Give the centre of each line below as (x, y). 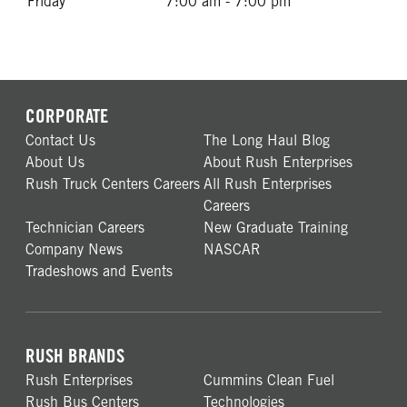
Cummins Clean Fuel (269, 380)
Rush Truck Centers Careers (113, 184)
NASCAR (232, 249)
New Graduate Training (276, 227)
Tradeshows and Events (99, 271)
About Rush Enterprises (278, 162)
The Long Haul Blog (267, 140)
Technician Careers (85, 227)
